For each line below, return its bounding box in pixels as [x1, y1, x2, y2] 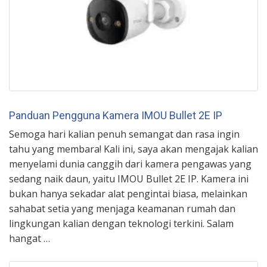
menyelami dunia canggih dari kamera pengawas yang [9, 157, 252, 170]
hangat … [9, 231, 50, 245]
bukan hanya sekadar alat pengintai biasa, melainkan [9, 187, 247, 200]
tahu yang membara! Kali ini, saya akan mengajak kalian [9, 142, 258, 156]
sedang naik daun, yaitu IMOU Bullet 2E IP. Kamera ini [9, 172, 249, 185]
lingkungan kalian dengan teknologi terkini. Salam [9, 216, 234, 230]
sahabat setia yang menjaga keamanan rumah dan [9, 201, 235, 215]
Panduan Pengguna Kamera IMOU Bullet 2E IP [9, 108, 222, 122]
